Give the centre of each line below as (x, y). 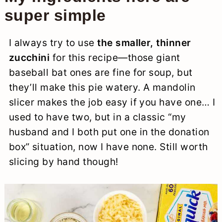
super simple (55, 15)
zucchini (29, 57)
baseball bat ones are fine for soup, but (101, 72)
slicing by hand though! (63, 161)
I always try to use (53, 42)
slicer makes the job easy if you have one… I (112, 102)
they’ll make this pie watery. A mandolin (102, 87)
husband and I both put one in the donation (109, 132)
